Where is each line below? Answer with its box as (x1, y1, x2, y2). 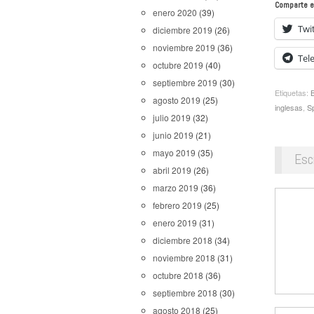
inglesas (275, 101, 303, 113)
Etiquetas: (275, 86, 310, 98)
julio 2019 (153, 111, 191, 123)
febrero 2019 (153, 199, 202, 211)
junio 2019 (153, 129, 193, 141)
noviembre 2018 (153, 252, 215, 264)
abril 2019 (153, 164, 191, 176)
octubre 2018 (153, 269, 203, 281)
